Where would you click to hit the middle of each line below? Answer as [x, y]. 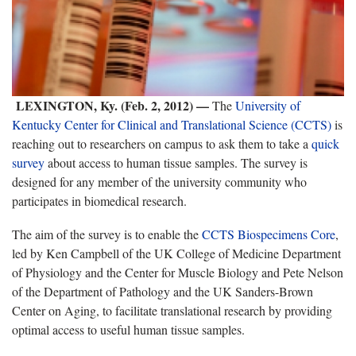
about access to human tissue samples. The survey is [176, 162]
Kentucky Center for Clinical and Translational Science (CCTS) [172, 124]
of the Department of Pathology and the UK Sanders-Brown [163, 291]
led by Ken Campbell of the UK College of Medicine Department [176, 253]
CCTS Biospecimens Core [269, 234]
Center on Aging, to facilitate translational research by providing [172, 310]
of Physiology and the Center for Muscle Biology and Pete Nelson [178, 272]
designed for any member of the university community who [159, 181]
